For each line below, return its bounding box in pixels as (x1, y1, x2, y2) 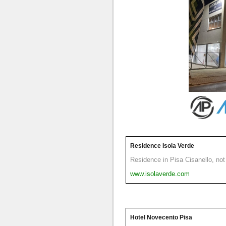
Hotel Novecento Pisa (130, 213, 192, 221)
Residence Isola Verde (130, 142, 194, 149)
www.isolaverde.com (130, 169, 190, 178)
